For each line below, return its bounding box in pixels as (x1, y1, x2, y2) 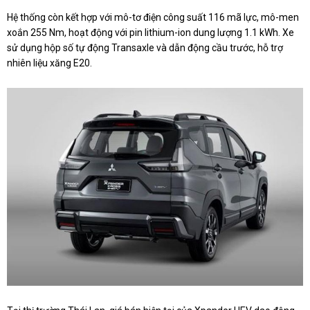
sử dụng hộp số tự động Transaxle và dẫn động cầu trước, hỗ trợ (7, 42, 283, 54)
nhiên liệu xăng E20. (7, 57, 92, 69)
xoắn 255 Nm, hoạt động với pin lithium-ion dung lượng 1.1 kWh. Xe (7, 27, 294, 39)
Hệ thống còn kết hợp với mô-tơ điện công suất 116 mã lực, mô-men (7, 12, 299, 24)
